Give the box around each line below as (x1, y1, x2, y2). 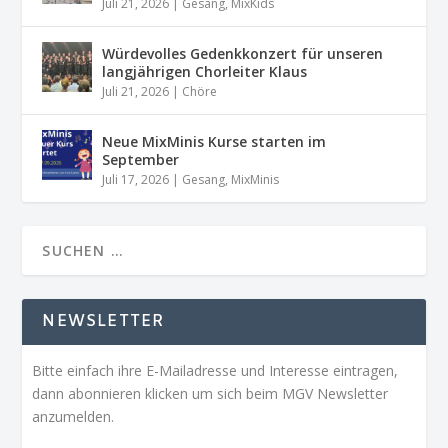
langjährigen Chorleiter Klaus (102, 61, 308, 81)
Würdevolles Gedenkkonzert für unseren (102, 43, 384, 63)
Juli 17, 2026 (102, 170, 170, 188)
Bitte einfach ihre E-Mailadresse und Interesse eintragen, (32, 360, 399, 380)
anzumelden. (32, 406, 115, 426)
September (102, 149, 180, 169)
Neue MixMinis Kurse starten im (102, 131, 327, 151)
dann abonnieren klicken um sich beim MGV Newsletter (32, 383, 389, 403)
